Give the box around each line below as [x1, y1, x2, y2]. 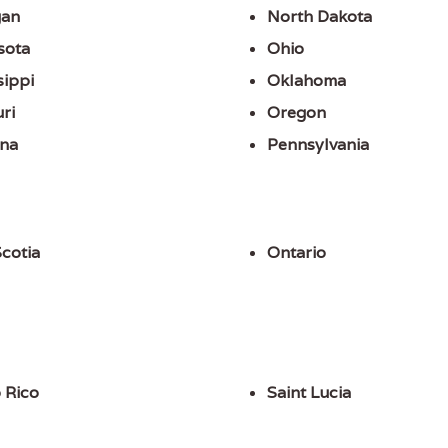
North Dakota [266, 6, 372, 28]
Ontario [266, 242, 326, 264]
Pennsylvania [266, 134, 369, 156]
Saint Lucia [266, 382, 351, 404]
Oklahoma [266, 70, 346, 92]
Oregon [266, 102, 326, 124]
